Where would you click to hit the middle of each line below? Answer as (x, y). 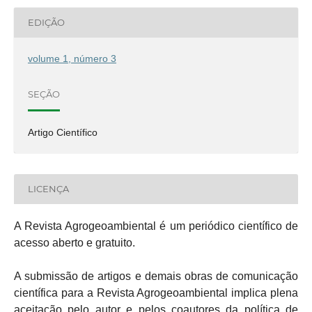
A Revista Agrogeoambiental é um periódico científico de (156, 226)
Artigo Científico (62, 132)
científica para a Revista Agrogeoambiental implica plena (156, 292)
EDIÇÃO (46, 23)
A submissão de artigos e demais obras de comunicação (156, 276)
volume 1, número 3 (72, 58)
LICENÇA (48, 189)
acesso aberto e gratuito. (74, 242)
